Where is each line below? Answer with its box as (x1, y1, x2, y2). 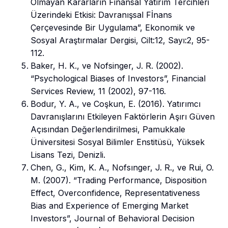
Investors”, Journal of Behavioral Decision (31, 213, 194, 223)
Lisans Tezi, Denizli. (31, 149, 105, 160)
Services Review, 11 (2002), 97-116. (31, 85, 166, 96)
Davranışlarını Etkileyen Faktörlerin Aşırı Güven (31, 111, 215, 122)
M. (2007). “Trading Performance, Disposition (31, 175, 207, 185)
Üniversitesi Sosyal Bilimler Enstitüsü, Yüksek (31, 136, 205, 147)
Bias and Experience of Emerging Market (31, 200, 188, 211)
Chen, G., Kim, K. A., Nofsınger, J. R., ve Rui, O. (31, 162, 214, 173)
